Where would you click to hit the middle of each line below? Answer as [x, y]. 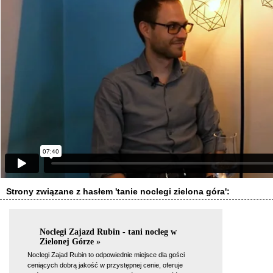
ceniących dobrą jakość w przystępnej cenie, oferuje [105, 265]
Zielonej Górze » [70, 241]
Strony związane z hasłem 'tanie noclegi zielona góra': [118, 192]
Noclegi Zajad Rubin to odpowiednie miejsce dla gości [106, 254]
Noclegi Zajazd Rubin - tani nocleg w [108, 232]
